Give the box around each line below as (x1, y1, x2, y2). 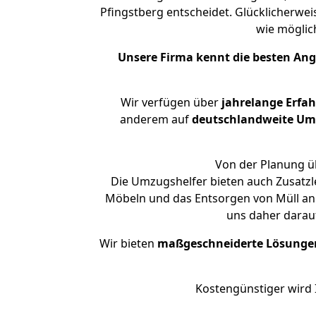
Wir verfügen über (121, 95, 219, 110)
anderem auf (119, 111, 192, 127)
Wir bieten (99, 236, 157, 251)
